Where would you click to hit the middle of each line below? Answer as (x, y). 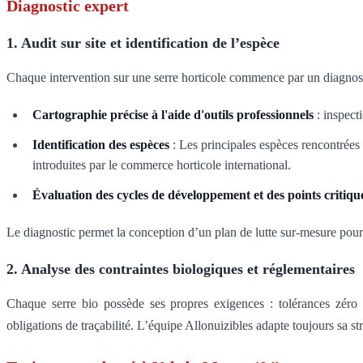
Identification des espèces (101, 145)
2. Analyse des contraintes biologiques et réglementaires (181, 269)
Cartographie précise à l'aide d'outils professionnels (173, 115)
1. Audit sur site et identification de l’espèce (143, 43)
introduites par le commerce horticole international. (162, 165)
